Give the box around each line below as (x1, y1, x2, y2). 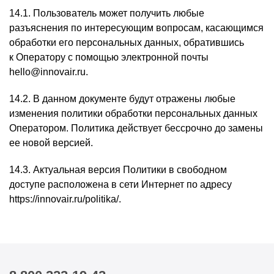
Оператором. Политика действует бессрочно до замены (9, 123, 263, 133)
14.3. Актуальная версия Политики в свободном (9, 165, 227, 175)
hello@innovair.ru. (9, 67, 88, 77)
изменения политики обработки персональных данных (9, 108, 257, 119)
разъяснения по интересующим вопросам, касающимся (9, 23, 264, 33)
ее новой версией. (9, 138, 93, 148)
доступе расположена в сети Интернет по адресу (9, 179, 232, 190)
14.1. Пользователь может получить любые (9, 8, 204, 18)
